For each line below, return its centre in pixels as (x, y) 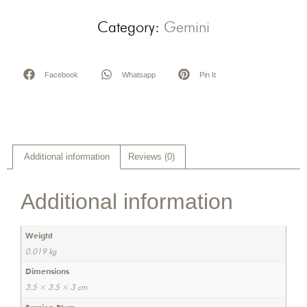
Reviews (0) (151, 157)
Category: (131, 27)
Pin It (208, 74)
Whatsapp (139, 74)
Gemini (187, 27)
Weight (39, 235)
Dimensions (47, 272)
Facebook (61, 74)
